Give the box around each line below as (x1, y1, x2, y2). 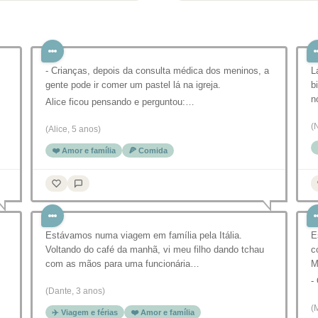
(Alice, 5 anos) (45, 124, 101, 134)
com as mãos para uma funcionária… (45, 258, 199, 269)
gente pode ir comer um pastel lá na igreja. (45, 79, 221, 90)
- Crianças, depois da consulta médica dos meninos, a (45, 65, 269, 76)
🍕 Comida (128, 146, 168, 155)
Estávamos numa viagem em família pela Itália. (45, 230, 242, 241)
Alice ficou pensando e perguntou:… (45, 97, 194, 107)
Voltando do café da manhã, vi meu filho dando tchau (45, 244, 264, 255)
